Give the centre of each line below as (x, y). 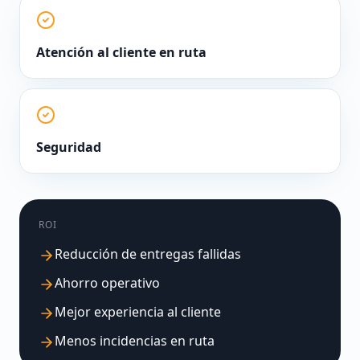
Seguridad (69, 147)
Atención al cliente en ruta (121, 52)
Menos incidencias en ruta (135, 341)
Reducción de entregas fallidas (148, 254)
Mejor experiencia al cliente (138, 312)
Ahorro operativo (107, 283)
